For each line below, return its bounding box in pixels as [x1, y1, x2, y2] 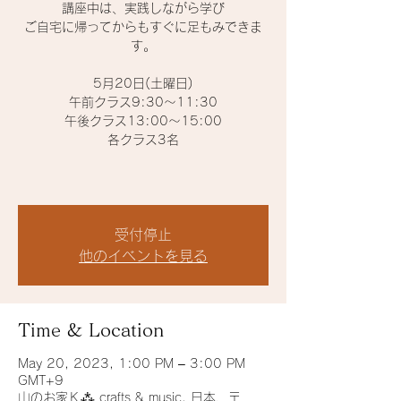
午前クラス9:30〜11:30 [69, 96, 218, 108]
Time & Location [18, 320, 165, 338]
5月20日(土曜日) [93, 77, 193, 90]
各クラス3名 [107, 133, 179, 146]
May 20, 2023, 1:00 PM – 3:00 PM [18, 357, 245, 370]
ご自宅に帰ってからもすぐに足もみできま [24, 21, 262, 33]
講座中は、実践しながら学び [62, 2, 225, 14]
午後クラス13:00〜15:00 [64, 115, 222, 127]
